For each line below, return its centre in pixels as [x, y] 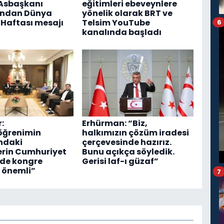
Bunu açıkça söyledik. [128, 152]
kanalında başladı [121, 32]
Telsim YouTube [116, 22]
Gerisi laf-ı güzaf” [120, 161]
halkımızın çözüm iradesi [135, 133]
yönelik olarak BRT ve [127, 13]
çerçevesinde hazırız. [126, 142]
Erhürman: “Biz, [114, 123]
